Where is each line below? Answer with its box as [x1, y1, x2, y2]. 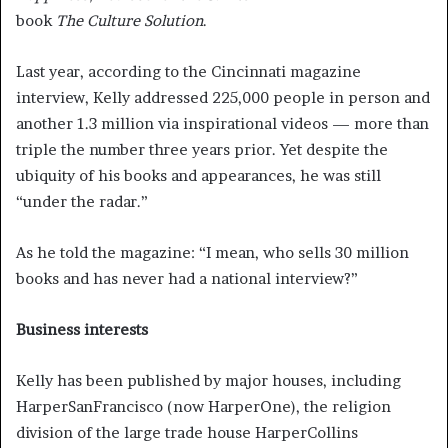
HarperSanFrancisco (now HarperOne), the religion [16, 397, 391, 417]
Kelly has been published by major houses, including [16, 371, 401, 391]
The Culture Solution [56, 11, 203, 31]
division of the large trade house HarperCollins [16, 423, 358, 443]
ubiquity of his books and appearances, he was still [16, 166, 381, 186]
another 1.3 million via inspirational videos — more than [16, 114, 429, 134]
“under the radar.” [16, 192, 148, 212]
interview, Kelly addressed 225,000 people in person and [16, 88, 430, 108]
